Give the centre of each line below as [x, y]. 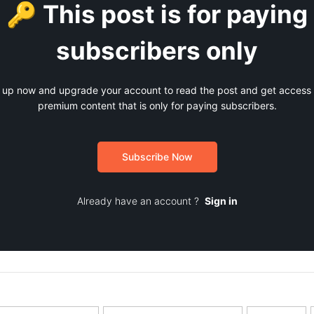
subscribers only [157, 51]
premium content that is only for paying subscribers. [157, 106]
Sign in [221, 201]
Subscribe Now [157, 157]
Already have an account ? [141, 201]
